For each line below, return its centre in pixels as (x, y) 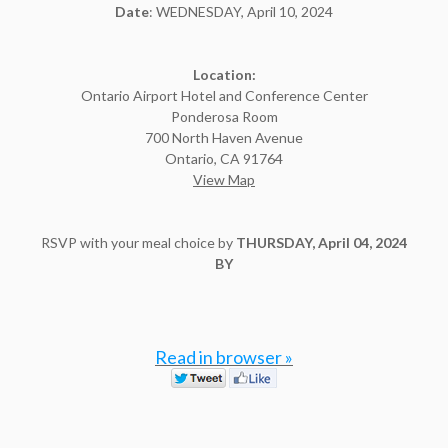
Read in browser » (224, 357)
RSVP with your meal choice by (138, 242)
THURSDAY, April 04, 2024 (321, 242)
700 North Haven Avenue (224, 137)
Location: (224, 74)
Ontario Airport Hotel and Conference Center (224, 95)
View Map (224, 179)
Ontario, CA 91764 (224, 158)
